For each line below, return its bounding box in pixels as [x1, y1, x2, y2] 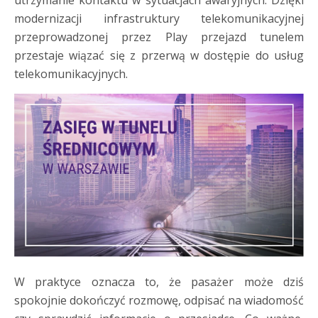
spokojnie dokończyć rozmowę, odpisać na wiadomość [14, 292, 304, 308]
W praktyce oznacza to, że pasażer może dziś [14, 273, 304, 290]
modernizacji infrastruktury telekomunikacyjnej [14, 11, 304, 26]
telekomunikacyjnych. [14, 66, 128, 82]
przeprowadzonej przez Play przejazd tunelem [14, 29, 304, 45]
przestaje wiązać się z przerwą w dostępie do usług [14, 48, 304, 63]
